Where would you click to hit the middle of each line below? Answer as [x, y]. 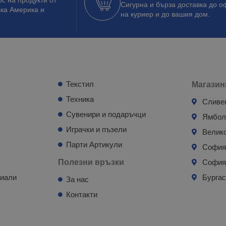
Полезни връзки [91, 162]
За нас [78, 179]
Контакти [82, 194]
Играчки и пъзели [97, 129]
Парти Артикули [94, 144]
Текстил [80, 84]
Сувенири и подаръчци [106, 114]
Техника [80, 99]
